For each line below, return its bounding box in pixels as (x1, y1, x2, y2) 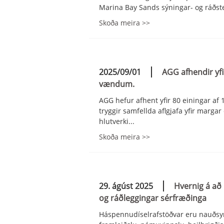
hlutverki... (99, 116, 135, 126)
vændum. (99, 78, 135, 89)
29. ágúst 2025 (99, 180, 153, 191)
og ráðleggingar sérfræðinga (99, 192, 207, 203)
